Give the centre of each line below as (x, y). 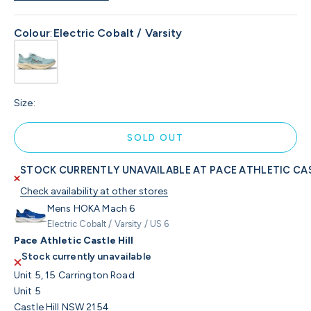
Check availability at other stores (94, 192)
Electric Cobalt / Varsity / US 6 (108, 224)
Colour (32, 33)
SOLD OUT (155, 137)
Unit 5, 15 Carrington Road (74, 276)
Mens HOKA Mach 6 (91, 209)
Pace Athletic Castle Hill (74, 241)
